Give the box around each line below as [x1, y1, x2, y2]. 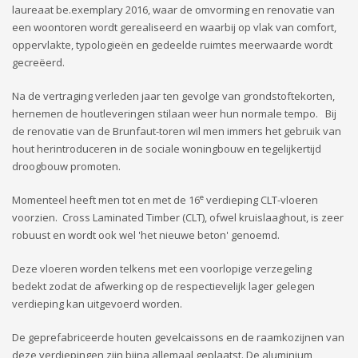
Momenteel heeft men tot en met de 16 [12, 193, 200, 208]
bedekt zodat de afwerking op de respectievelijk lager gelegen [12, 279, 315, 294]
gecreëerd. [12, 55, 65, 70]
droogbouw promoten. [12, 159, 121, 174]
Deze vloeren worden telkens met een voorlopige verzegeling [12, 261, 312, 276]
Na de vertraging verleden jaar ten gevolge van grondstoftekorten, [12, 89, 335, 104]
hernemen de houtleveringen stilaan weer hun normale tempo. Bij [12, 106, 336, 121]
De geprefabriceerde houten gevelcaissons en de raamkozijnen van [12, 330, 344, 345]
